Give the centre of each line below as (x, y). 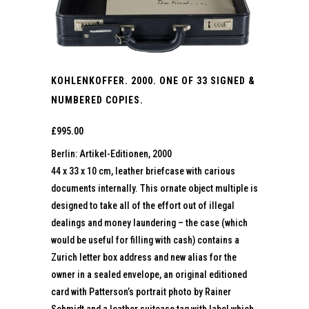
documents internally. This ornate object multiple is (154, 188)
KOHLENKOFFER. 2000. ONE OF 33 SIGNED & (153, 80)
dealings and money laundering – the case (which (149, 222)
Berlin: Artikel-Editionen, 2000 (111, 153)
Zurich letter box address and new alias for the (144, 257)
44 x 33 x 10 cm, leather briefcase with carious (143, 171)
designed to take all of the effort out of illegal (143, 205)
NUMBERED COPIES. (97, 100)
